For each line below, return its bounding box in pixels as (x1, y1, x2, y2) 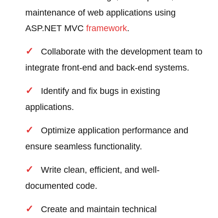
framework (86, 23, 127, 34)
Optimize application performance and (41, 126, 189, 136)
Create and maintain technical (41, 204, 157, 215)
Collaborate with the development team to (41, 47, 203, 57)
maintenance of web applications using (25, 8, 176, 18)
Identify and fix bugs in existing (41, 86, 161, 96)
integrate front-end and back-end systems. (25, 63, 190, 73)
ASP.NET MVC (25, 23, 87, 34)
